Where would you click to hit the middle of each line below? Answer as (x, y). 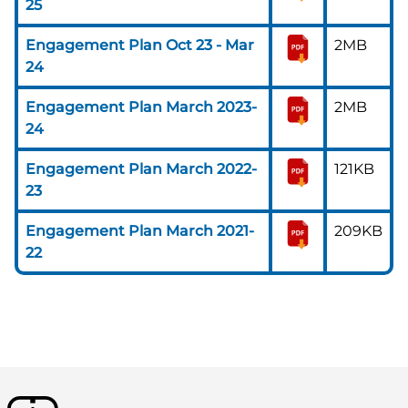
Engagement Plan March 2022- (141, 169)
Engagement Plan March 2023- (141, 107)
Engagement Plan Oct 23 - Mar (140, 45)
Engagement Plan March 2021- (140, 231)
